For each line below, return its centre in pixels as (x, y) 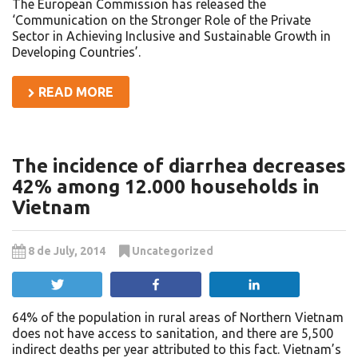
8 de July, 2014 (68, 251)
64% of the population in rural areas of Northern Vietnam (178, 318)
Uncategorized (173, 251)
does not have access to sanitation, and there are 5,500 (173, 334)
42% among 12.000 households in (166, 187)
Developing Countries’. (76, 52)
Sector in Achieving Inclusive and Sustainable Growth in (171, 36)
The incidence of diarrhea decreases (179, 166)
